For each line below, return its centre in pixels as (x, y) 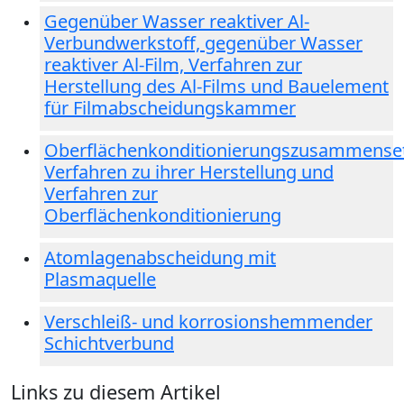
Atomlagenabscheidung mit (160, 257)
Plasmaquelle (100, 279)
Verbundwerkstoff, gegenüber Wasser (203, 42)
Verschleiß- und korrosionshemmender (208, 321)
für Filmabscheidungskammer (170, 107)
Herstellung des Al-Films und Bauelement (216, 86)
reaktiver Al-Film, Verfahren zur (173, 64)
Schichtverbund (109, 343)
